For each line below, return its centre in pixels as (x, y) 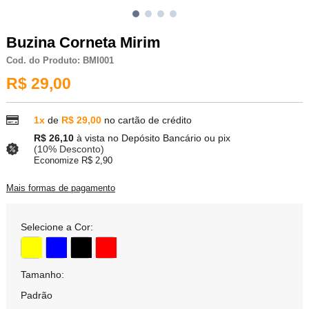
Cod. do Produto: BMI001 (60, 61)
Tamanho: (42, 274)
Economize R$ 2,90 (73, 160)
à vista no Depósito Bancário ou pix (153, 138)
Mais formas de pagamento (60, 188)
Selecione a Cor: (57, 227)
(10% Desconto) (69, 149)
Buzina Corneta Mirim (83, 43)
